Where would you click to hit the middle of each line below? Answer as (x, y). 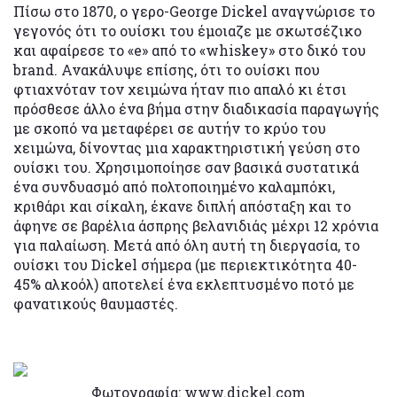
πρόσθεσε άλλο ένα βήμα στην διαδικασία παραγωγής (196, 108)
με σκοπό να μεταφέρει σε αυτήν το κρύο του (170, 128)
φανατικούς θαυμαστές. (96, 303)
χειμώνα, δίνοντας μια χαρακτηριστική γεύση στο (187, 147)
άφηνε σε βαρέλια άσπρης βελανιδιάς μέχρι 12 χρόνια (196, 225)
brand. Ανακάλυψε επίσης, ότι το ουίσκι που (167, 69)
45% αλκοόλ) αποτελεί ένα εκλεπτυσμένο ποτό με (184, 284)
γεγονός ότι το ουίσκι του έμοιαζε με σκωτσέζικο (187, 30)
